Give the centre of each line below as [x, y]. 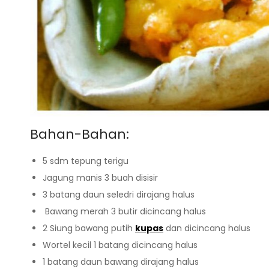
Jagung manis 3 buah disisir [100, 177]
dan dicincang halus [207, 228]
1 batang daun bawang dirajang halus [121, 261]
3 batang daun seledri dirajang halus [119, 194]
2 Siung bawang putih [89, 228]
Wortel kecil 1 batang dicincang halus [120, 245]
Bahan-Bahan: [80, 134]
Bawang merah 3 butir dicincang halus [124, 211]
